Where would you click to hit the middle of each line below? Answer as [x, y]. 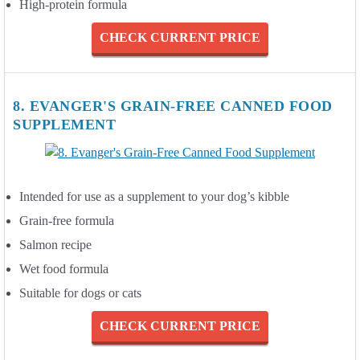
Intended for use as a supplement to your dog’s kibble [154, 196]
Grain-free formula [67, 220]
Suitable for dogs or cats [80, 292]
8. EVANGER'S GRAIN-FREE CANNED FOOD [173, 106]
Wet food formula [64, 268]
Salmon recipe [55, 244]
